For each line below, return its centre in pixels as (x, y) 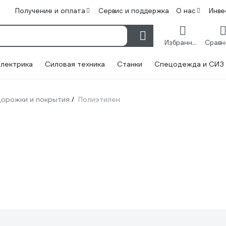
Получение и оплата (50, 11)
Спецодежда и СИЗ (189, 64)
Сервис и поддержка (133, 11)
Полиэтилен (99, 99)
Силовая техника (75, 64)
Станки (130, 64)
